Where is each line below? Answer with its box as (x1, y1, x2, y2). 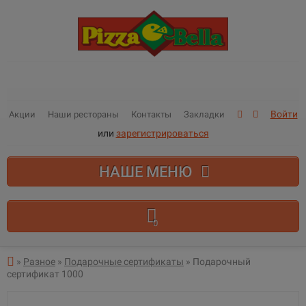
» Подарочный (184, 255, 251, 267)
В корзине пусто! (99, 232, 207, 248)
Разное (23, 255, 55, 267)
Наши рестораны (47, 109, 119, 120)
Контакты (130, 109, 171, 120)
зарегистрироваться (115, 128, 209, 139)
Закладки (183, 109, 225, 120)
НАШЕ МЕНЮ (99, 163, 195, 180)
